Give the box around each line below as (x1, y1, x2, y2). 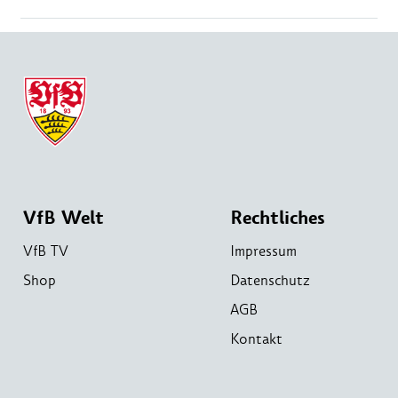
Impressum (230, 241, 297, 260)
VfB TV (23, 241, 68, 260)
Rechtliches (230, 204, 325, 231)
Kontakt (230, 329, 283, 348)
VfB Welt (23, 204, 104, 231)
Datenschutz (230, 270, 310, 290)
